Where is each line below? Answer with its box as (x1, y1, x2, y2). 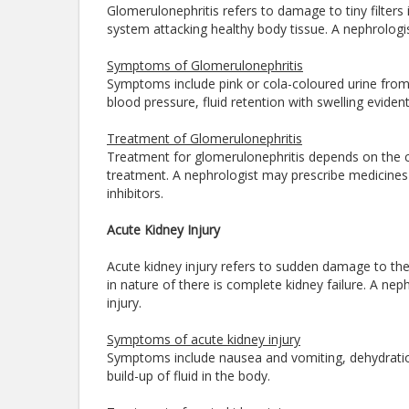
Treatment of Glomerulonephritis (107, 130, 302, 147)
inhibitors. (107, 184, 167, 202)
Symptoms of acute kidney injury (107, 330, 300, 348)
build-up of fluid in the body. (107, 367, 270, 384)
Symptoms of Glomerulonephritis (107, 57, 303, 74)
